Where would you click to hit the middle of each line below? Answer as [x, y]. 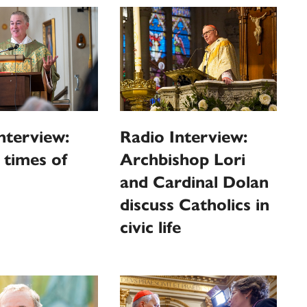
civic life [151, 227]
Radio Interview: [184, 137]
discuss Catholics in [195, 205]
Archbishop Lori [183, 159]
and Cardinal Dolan [195, 182]
